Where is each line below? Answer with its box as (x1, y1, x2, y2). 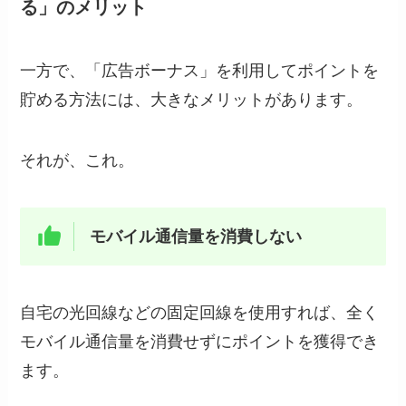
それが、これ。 (20, 151, 135, 170)
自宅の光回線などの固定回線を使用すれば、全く (20, 303, 380, 322)
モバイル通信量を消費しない (89, 227, 302, 246)
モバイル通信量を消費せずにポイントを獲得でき (20, 332, 380, 351)
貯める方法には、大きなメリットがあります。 (20, 90, 363, 109)
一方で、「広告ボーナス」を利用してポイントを (20, 61, 380, 80)
